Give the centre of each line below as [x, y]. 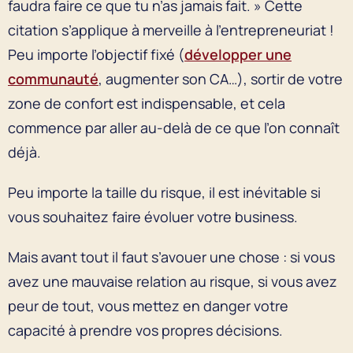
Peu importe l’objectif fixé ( [96, 54]
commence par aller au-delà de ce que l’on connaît [174, 127]
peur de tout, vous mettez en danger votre [148, 305]
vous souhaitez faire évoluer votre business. [153, 216]
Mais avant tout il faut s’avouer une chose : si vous [171, 256]
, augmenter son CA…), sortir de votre [221, 78]
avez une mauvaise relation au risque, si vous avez [173, 281]
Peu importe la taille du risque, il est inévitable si [164, 192]
